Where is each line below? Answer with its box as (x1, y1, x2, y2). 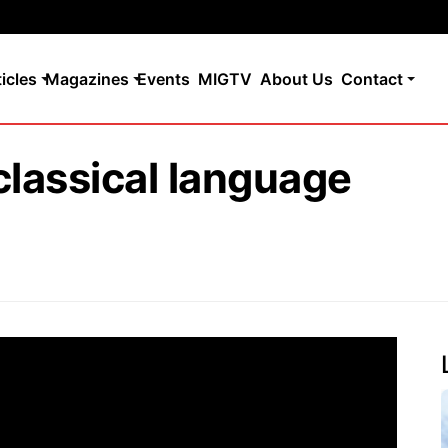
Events (137, 68, 190, 89)
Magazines (45, 68, 129, 89)
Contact (341, 68, 403, 89)
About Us (260, 68, 333, 89)
